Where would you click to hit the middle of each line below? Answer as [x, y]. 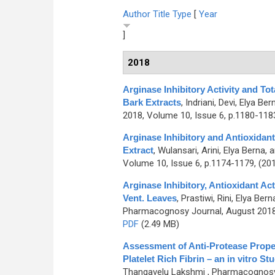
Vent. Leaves [149, 198]
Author [136, 14]
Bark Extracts [152, 102]
